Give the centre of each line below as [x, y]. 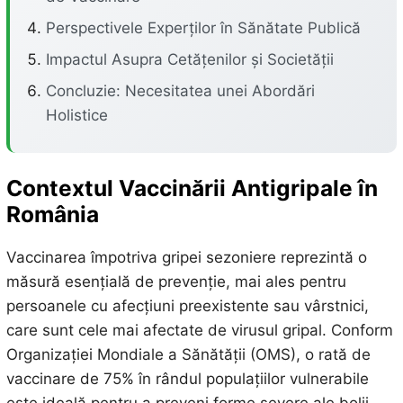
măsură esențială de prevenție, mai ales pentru [176, 282]
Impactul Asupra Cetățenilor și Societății [189, 59]
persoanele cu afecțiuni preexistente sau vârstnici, [187, 306]
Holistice [76, 115]
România [52, 214]
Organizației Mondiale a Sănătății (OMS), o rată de [188, 355]
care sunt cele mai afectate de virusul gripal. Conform [199, 331]
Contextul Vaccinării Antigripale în [192, 188]
